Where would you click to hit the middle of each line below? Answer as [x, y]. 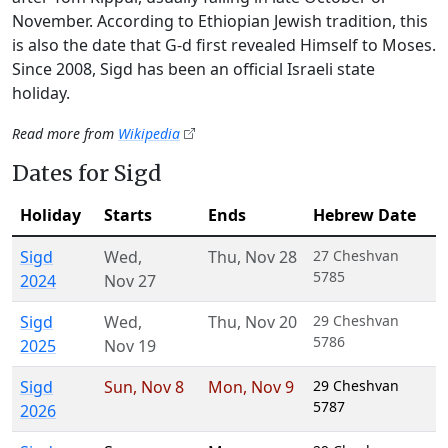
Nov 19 [130, 346]
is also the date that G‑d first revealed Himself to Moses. [224, 45]
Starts [128, 215]
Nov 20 [271, 322]
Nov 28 [271, 257]
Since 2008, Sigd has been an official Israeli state [193, 69]
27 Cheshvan [356, 255]
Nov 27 [130, 281]
